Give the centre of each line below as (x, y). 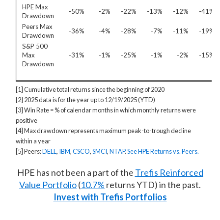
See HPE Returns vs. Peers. (163, 151)
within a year (33, 141)
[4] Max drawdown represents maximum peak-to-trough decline (103, 131)
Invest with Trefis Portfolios (110, 197)
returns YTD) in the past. (153, 185)
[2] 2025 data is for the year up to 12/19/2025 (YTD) (85, 100)
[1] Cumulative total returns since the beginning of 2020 (90, 89)
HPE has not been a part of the (76, 172)
